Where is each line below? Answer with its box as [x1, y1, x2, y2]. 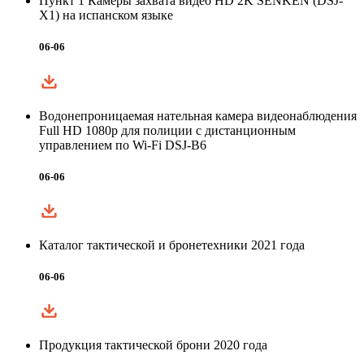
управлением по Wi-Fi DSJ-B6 [39, 137, 206, 152]
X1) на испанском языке [39, 8, 173, 23]
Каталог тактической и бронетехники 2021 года [39, 237, 305, 252]
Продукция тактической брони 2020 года [39, 338, 267, 353]
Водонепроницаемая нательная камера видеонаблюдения [39, 108, 357, 123]
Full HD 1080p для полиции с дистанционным [39, 123, 296, 137]
